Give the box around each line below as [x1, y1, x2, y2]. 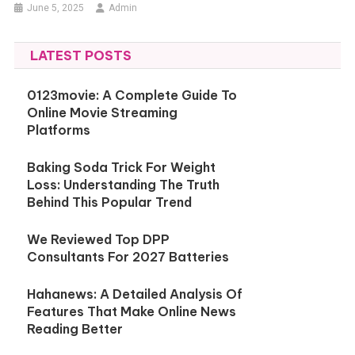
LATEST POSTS [29, 48, 132, 63]
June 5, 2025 [27, 2, 85, 13]
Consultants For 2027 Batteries [27, 249, 230, 265]
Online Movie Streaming [27, 105, 178, 120]
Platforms [27, 122, 91, 138]
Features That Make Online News [27, 303, 237, 319]
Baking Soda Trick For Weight [27, 159, 216, 175]
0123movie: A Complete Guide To [27, 87, 238, 103]
